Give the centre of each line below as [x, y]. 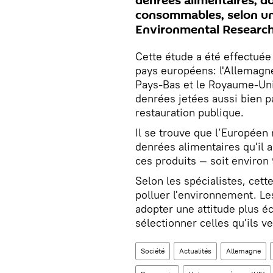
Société [153, 251]
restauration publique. [190, 113]
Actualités [195, 251]
